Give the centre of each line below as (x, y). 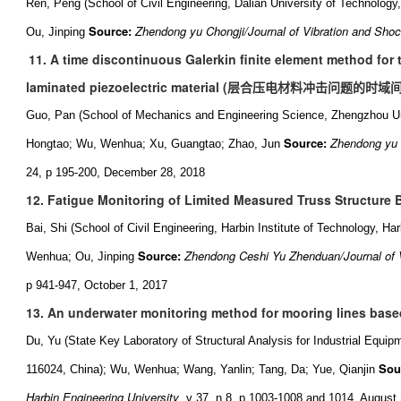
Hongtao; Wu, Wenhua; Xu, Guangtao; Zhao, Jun (153, 144)
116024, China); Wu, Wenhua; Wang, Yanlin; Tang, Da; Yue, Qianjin (200, 369)
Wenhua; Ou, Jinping (80, 256)
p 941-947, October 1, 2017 (97, 285)
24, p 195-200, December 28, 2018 (115, 172)
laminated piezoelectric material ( (127, 87)
